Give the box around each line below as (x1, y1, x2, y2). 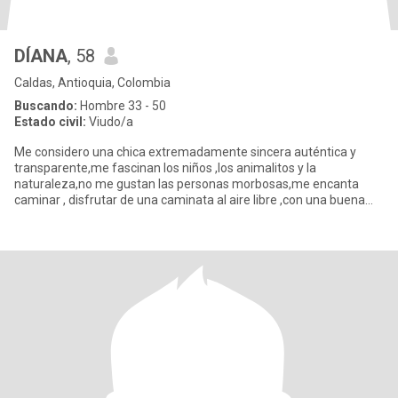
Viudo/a (86, 115, 133, 129)
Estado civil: (14, 115, 86, 129)
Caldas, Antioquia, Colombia (14, 76, 171, 90)
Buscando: (14, 99, 77, 113)
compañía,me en (14, 209, 108, 223)
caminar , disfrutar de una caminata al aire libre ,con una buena (14, 193, 365, 207)
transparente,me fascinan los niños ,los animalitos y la (14, 161, 316, 175)
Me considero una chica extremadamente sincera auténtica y (14, 145, 356, 159)
